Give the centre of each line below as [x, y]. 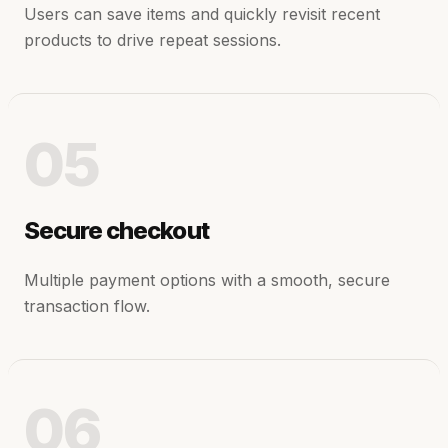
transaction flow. [87, 305]
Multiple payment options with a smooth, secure [207, 279]
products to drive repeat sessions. [152, 39]
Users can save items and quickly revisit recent [202, 13]
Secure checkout [116, 230]
